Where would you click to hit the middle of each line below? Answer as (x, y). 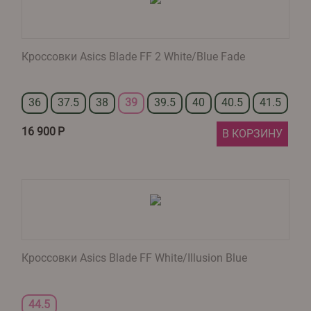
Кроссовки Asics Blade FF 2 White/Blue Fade (133, 57)
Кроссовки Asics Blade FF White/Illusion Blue (134, 258)
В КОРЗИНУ (252, 134)
